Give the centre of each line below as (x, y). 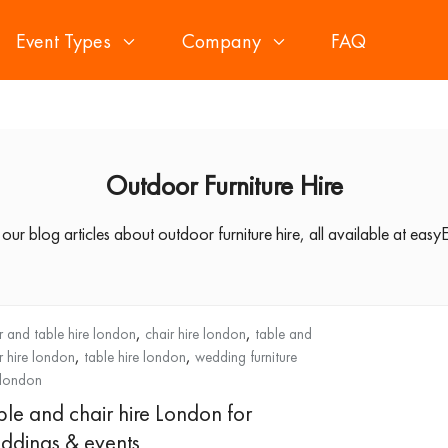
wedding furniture (245, 357)
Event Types (63, 41)
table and (283, 334)
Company (221, 41)
